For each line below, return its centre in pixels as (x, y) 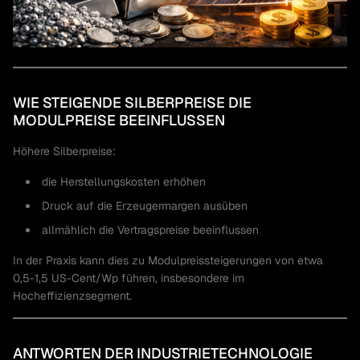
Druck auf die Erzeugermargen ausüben (145, 206)
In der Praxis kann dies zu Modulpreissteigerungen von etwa (168, 261)
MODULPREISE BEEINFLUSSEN (119, 121)
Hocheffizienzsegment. (72, 296)
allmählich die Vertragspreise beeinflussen (150, 230)
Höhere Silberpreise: (64, 151)
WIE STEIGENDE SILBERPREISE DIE (132, 103)
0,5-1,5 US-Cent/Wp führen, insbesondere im (129, 278)
